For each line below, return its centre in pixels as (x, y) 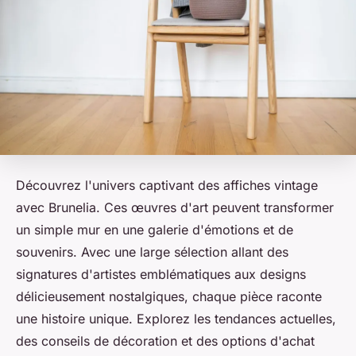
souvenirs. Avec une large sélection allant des (152, 252)
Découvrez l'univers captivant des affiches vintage (167, 186)
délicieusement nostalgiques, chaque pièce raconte (169, 297)
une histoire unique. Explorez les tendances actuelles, (176, 319)
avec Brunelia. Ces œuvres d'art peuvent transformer (175, 208)
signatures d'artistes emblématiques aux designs (161, 275)
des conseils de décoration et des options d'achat (165, 341)
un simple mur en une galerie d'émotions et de (155, 230)
